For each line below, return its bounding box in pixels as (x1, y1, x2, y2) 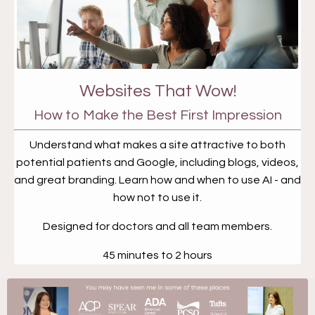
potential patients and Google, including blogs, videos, (16, 157, 299, 169)
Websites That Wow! (79, 82, 236, 101)
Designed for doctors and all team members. (43, 221, 272, 233)
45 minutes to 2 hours (103, 250, 212, 262)
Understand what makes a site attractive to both (30, 139, 285, 151)
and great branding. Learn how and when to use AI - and (14, 174, 301, 186)
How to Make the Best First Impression (33, 108, 282, 123)
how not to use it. (113, 192, 202, 204)
